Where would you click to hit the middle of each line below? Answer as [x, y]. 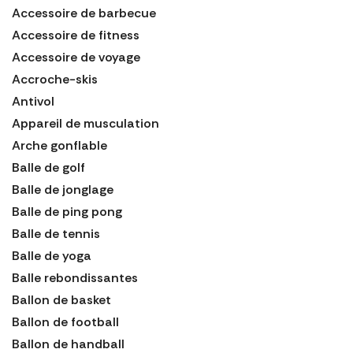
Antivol [33, 102]
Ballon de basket [61, 300]
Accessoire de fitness [76, 35]
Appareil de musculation [85, 124]
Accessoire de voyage [76, 58]
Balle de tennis [56, 234]
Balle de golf [48, 168]
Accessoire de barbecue [84, 13]
